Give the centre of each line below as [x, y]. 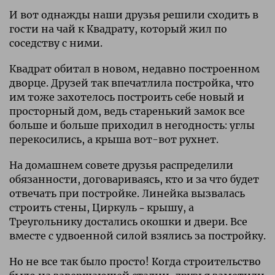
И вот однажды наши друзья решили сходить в [134, 14]
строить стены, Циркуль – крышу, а [102, 207]
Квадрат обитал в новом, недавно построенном [134, 68]
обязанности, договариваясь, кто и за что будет [134, 179]
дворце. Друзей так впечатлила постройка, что [132, 83]
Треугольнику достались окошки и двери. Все [128, 221]
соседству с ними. [56, 43]
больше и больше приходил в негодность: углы [132, 125]
